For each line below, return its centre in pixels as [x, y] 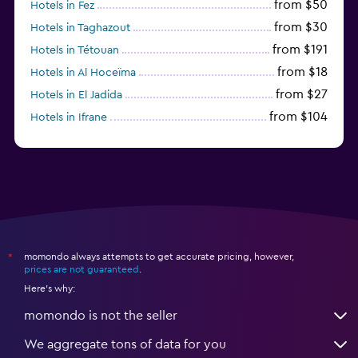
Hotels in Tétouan [75, 50]
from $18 [302, 72]
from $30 [301, 27]
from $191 [300, 49]
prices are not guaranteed [82, 269]
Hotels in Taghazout [80, 28]
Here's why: [50, 288]
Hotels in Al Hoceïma [83, 72]
